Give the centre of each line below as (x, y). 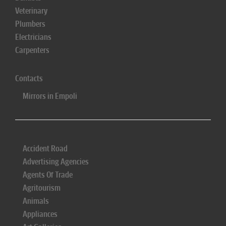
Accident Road (45, 149)
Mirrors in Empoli (50, 96)
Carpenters (32, 50)
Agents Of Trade (48, 175)
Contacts (29, 78)
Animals (36, 201)
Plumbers (30, 24)
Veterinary (31, 11)
